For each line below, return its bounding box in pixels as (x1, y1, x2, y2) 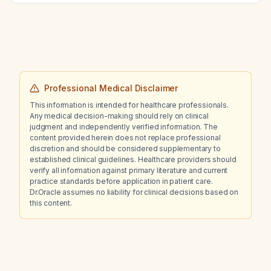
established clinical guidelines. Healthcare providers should (30, 155, 237, 164)
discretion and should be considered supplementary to (30, 144, 221, 153)
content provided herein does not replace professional (30, 133, 221, 142)
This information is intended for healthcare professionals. (30, 100, 229, 109)
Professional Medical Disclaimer (44, 83, 178, 93)
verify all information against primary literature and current (30, 166, 228, 175)
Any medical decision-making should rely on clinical (30, 111, 209, 120)
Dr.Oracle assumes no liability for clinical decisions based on (30, 188, 239, 197)
